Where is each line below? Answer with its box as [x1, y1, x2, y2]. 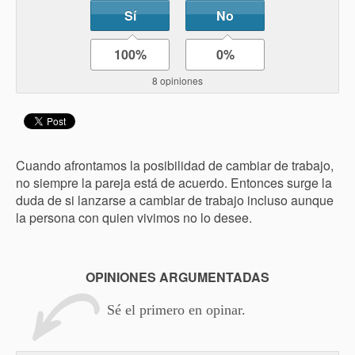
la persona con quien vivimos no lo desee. [16, 208, 252, 227]
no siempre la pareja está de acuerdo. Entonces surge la [16, 174, 332, 192]
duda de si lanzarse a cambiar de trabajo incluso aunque [16, 191, 334, 209]
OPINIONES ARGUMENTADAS [86, 268, 269, 286]
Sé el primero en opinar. [107, 302, 246, 318]
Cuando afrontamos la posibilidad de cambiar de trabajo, [16, 156, 334, 174]
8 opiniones [152, 74, 203, 87]
